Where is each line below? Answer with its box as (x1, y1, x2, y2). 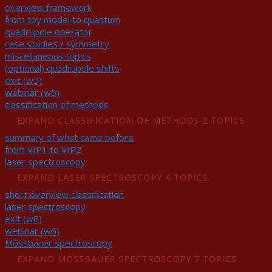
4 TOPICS (165, 172, 208, 183)
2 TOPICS (202, 115, 245, 126)
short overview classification (5, 188, 124, 200)
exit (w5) (5, 74, 42, 86)
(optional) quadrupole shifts (5, 62, 120, 74)
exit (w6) (5, 212, 42, 225)
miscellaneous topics (5, 50, 91, 62)
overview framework (5, 1, 92, 13)
